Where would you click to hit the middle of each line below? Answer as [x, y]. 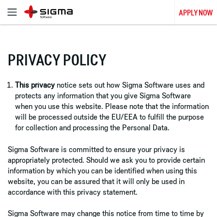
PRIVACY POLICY [57, 60]
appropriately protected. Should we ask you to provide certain [106, 160]
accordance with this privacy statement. [73, 192]
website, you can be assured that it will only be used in [96, 181]
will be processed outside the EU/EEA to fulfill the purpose [109, 117]
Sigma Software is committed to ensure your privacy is [96, 149]
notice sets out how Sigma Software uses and [130, 85]
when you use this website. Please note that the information [112, 106]
